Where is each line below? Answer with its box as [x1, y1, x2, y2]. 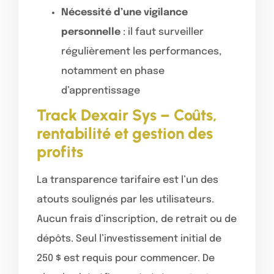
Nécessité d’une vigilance [61, 7, 188, 18]
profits [37, 142, 83, 161]
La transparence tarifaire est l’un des [37, 174, 218, 185]
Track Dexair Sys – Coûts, [37, 105, 217, 124]
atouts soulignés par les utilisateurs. [37, 194, 214, 205]
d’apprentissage [61, 85, 140, 96]
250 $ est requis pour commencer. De [37, 253, 215, 264]
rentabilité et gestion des [37, 124, 213, 143]
